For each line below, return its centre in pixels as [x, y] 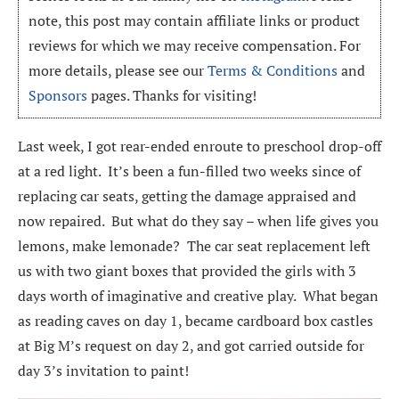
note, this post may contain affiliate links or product [195, 20]
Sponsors [58, 95]
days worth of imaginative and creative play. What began [198, 296]
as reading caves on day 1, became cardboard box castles [195, 321]
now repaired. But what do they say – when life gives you [198, 221]
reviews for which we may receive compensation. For [195, 45]
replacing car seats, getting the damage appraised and [187, 196]
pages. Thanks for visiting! [172, 95]
